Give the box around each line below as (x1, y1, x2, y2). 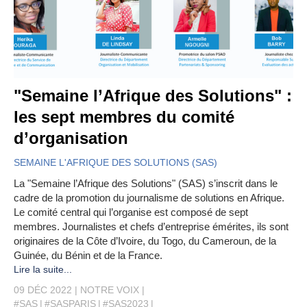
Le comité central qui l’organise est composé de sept (14, 206, 248, 219)
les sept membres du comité (14, 108, 234, 127)
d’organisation (14, 129, 128, 148)
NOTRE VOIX (80, 284, 139, 296)
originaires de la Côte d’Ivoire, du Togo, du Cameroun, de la (14, 235, 276, 247)
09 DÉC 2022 (14, 284, 72, 296)
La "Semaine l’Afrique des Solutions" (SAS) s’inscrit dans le (14, 177, 278, 190)
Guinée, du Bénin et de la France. (14, 249, 162, 262)
